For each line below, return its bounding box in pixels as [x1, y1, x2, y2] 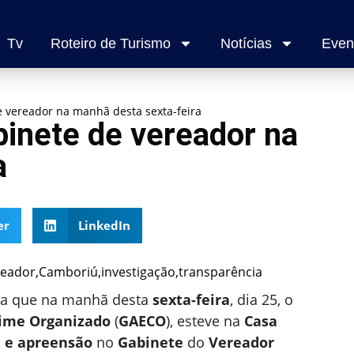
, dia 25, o [230, 289, 293, 309]
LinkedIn [78, 217, 130, 234]
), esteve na [166, 311, 244, 330]
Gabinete [118, 332, 183, 352]
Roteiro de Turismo [50, 36, 171, 52]
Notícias [220, 36, 272, 52]
